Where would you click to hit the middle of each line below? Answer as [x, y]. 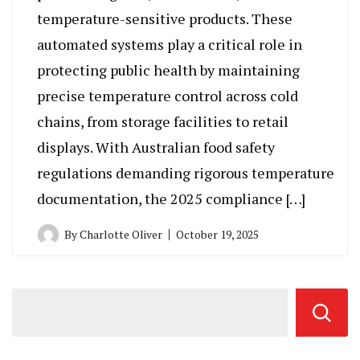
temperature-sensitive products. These [165, 18]
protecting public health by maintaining [168, 70]
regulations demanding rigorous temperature [186, 172]
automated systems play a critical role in [170, 44]
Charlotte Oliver [121, 234]
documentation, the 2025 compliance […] [171, 198]
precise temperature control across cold [168, 95]
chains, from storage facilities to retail [163, 121]
